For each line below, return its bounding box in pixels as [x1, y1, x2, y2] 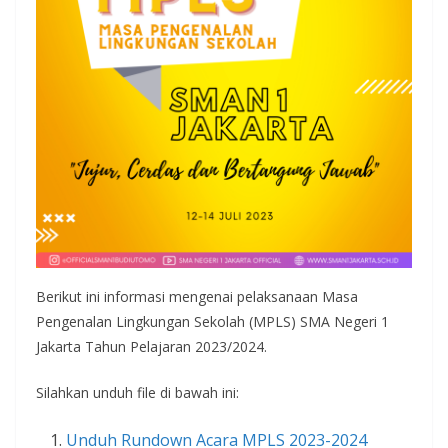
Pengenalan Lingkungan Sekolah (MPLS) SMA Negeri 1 [36, 312, 389, 332]
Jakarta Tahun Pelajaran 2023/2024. [36, 337, 267, 357]
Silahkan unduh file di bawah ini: [36, 383, 239, 403]
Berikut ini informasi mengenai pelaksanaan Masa [36, 287, 358, 307]
